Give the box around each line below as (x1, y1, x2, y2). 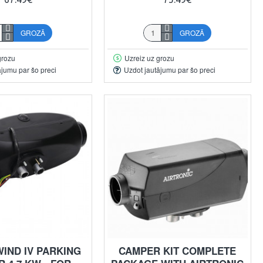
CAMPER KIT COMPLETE (119, 243, 237, 258)
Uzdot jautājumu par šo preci (123, 65, 215, 75)
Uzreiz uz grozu (124, 52, 174, 63)
